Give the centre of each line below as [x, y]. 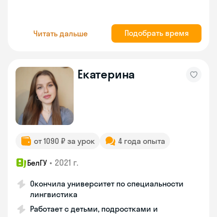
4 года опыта [142, 141]
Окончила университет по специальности [107, 184]
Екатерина [106, 74]
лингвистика [54, 194]
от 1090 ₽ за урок [64, 141]
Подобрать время [156, 33]
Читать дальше [61, 33]
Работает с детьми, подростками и [94, 209]
